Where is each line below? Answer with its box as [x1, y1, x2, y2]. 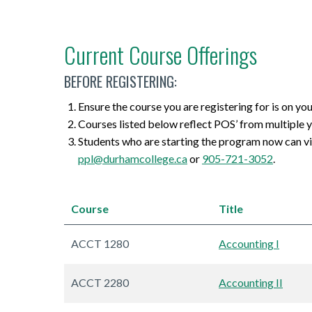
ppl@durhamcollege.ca [78, 152, 187, 166]
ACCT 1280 [71, 237, 129, 251]
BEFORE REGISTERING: [64, 71, 177, 93]
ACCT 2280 [71, 276, 129, 290]
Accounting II [219, 276, 283, 290]
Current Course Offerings [64, 38, 257, 71]
